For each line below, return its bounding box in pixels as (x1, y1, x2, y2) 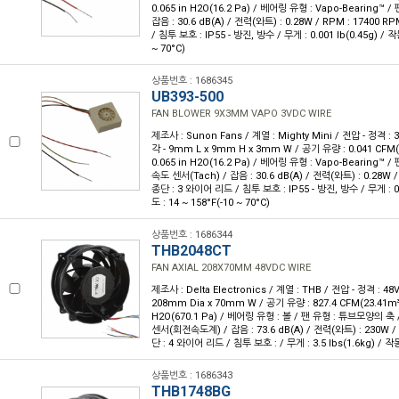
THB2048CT (151, 242, 232, 259)
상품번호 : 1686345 (151, 75, 232, 86)
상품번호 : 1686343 (151, 370, 232, 381)
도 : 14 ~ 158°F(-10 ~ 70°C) (151, 197, 270, 208)
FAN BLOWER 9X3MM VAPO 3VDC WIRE (151, 108, 331, 119)
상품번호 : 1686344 (151, 229, 232, 240)
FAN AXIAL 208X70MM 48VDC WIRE (151, 262, 311, 273)
